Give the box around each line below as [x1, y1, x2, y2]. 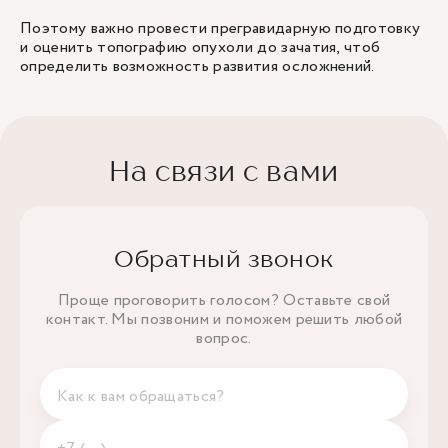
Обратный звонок [114, 244, 334, 273]
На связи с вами [109, 154, 339, 187]
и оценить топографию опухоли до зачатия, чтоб [20, 36, 381, 59]
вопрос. [196, 327, 252, 350]
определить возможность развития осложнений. [20, 55, 379, 78]
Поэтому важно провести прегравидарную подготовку [20, 17, 421, 40]
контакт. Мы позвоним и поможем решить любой [45, 308, 403, 331]
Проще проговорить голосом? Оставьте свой [57, 289, 391, 312]
